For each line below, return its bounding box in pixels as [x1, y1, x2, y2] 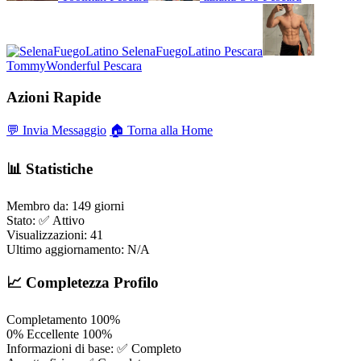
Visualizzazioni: [6, 227, 87, 242]
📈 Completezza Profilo [6, 274, 159, 292]
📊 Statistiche [6, 160, 93, 177]
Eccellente [27, 327, 79, 342]
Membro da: [6, 198, 68, 213]
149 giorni [72, 198, 124, 213]
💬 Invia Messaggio [6, 123, 106, 138]
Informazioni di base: [6, 342, 114, 356]
